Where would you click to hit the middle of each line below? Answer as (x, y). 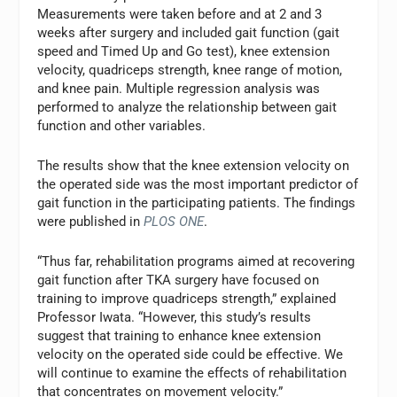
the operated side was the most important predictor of (198, 185)
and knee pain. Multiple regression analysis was (179, 89)
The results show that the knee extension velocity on (194, 166)
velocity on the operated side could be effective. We (191, 355)
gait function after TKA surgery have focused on (179, 280)
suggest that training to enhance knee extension (179, 336)
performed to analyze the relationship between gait (187, 108)
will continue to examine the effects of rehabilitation (192, 374)
